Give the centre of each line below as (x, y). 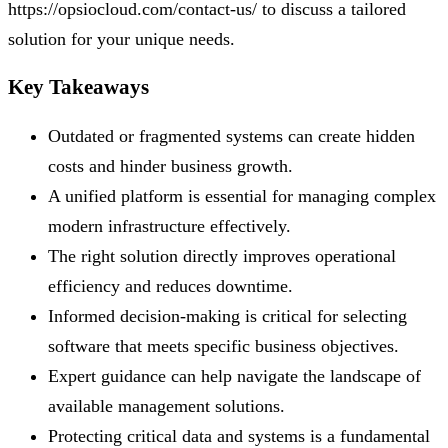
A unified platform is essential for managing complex (242, 196)
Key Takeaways (78, 87)
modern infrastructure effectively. (169, 226)
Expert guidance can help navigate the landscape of (234, 376)
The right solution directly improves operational (222, 256)
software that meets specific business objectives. (223, 346)
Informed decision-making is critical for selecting (227, 316)
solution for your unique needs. (121, 39)
